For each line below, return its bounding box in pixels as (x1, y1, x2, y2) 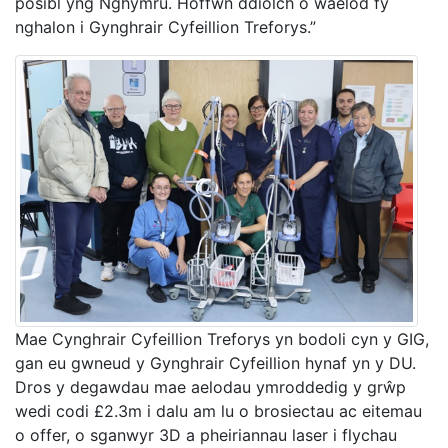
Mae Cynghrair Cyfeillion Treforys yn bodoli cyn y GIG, (15, 329, 429, 350)
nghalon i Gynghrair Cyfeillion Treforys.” (15, 17, 316, 38)
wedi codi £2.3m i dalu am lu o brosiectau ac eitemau (15, 401, 422, 422)
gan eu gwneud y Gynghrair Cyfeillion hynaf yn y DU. (15, 353, 416, 374)
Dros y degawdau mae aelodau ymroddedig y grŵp (15, 377, 406, 398)
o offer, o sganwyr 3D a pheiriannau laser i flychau (15, 425, 397, 446)
